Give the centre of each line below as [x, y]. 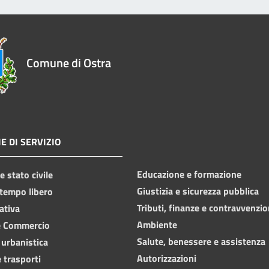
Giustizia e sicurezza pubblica [198, 191]
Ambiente [157, 224]
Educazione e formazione [189, 174]
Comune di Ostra [69, 62]
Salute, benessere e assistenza [201, 241]
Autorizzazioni [167, 258]
